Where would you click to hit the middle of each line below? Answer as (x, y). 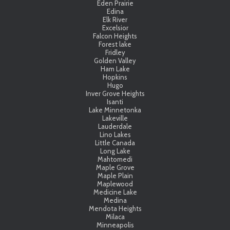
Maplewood (115, 184)
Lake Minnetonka (115, 110)
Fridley (115, 52)
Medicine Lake (115, 192)
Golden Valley (115, 60)
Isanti (115, 101)
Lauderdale (115, 126)
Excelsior (115, 27)
